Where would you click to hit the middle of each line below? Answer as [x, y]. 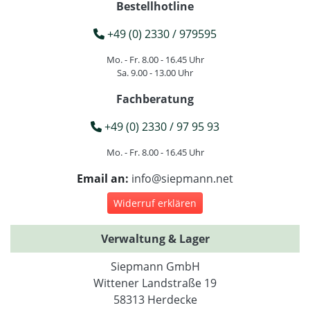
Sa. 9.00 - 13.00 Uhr [155, 72]
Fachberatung [155, 99]
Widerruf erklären [155, 203]
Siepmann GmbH [155, 266]
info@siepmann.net [182, 178]
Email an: [104, 178]
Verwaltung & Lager [155, 238]
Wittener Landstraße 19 [155, 283]
